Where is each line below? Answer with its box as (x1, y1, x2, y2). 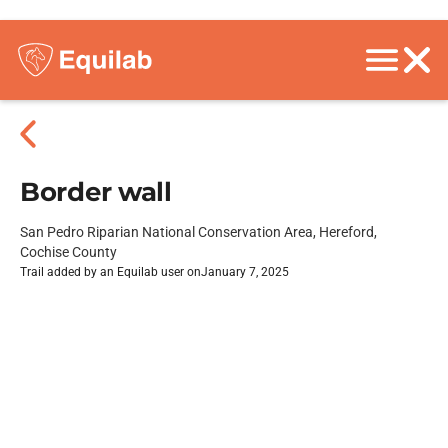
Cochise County (20, 244, 117, 260)
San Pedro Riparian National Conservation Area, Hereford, (20, 224, 377, 240)
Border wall (20, 176, 172, 208)
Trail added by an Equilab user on (20, 265, 201, 279)
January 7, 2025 (201, 265, 289, 279)
